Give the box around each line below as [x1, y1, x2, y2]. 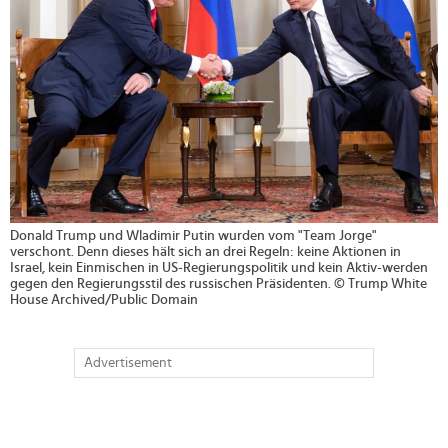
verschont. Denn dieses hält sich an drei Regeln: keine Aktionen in [10, 245, 401, 260]
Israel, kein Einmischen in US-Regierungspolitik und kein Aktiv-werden [10, 261, 428, 276]
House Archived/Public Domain [10, 293, 198, 308]
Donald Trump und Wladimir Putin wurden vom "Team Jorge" [10, 229, 377, 244]
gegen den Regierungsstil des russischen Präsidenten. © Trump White [10, 277, 427, 292]
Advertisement [84, 356, 172, 371]
